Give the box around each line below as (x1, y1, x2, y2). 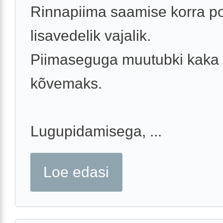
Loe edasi (43, 163, 110, 180)
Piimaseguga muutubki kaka (30, 51, 219, 68)
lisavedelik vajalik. (30, 27, 151, 44)
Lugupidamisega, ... (30, 122, 162, 139)
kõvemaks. (30, 75, 102, 92)
